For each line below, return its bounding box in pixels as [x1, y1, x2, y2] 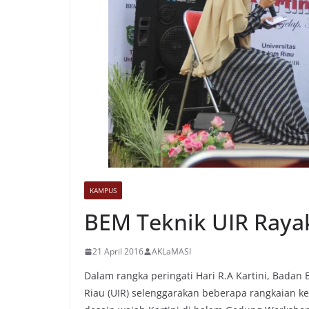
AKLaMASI [152, 246, 191, 258]
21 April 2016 [92, 246, 143, 258]
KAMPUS [90, 186, 117, 196]
